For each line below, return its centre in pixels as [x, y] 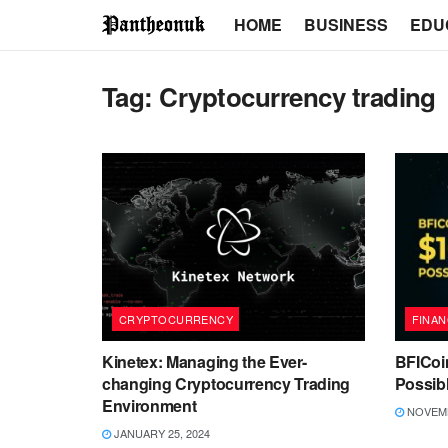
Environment [149, 405]
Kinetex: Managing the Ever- [204, 361]
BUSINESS [345, 24]
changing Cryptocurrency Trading [226, 383]
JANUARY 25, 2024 [160, 432]
